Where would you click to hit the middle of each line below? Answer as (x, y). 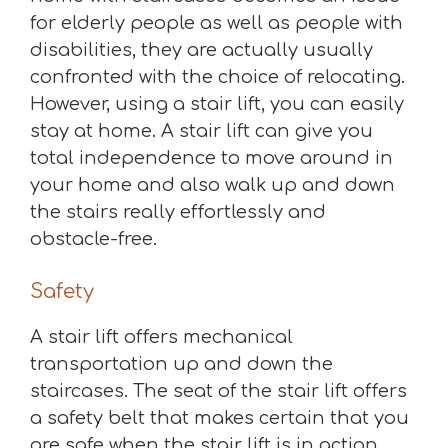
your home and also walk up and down (212, 185)
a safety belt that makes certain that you (219, 418)
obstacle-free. (93, 239)
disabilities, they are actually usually (201, 50)
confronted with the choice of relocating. (217, 77)
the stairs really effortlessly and (178, 212)
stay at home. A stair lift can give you (201, 131)
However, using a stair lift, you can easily (217, 104)
